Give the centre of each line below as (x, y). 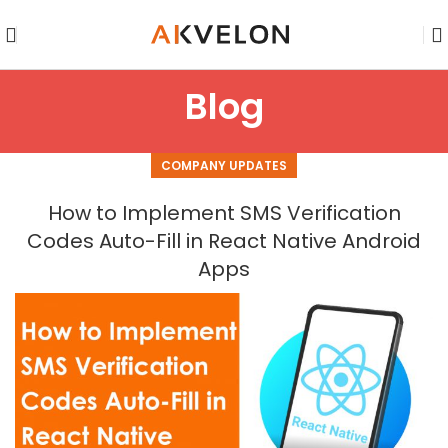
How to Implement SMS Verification (224, 213)
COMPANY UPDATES (224, 165)
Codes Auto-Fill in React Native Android (224, 241)
